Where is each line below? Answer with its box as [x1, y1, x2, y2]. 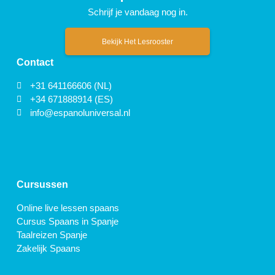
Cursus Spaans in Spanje [16, 215, 118, 227]
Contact [16, 57, 53, 68]
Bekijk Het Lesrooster [102, 37, 173, 47]
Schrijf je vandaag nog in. [87, 7, 188, 18]
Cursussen [16, 179, 68, 190]
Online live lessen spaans [16, 202, 119, 213]
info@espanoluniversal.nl [30, 107, 131, 118]
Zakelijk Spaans [16, 242, 80, 254]
